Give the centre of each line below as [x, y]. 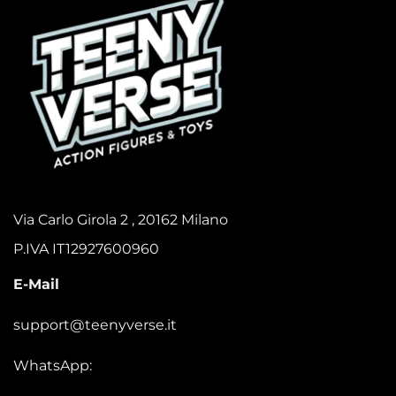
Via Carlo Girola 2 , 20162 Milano [121, 220]
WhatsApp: [53, 365]
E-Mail [36, 284]
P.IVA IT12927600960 [86, 249]
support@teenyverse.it [95, 324]
